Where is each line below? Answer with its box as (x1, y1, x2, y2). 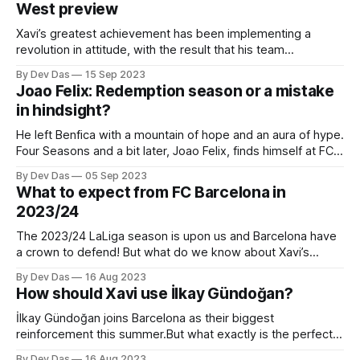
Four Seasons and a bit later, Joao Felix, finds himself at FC (16, 143, 333, 158)
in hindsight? (16, 100, 111, 120)
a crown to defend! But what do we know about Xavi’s (16, 244, 309, 260)
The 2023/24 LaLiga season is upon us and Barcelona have (16, 228, 337, 243)
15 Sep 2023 (85, 67, 145, 80)
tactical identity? (16, 260, 104, 276)
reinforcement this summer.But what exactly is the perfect (16, 326, 333, 342)
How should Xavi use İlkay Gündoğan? (16, 284, 293, 303)
